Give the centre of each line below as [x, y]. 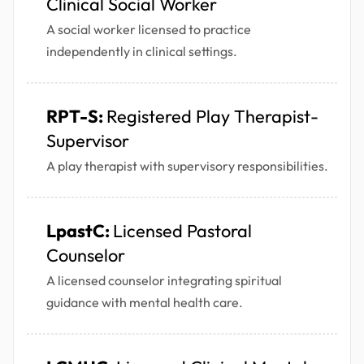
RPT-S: [76, 117]
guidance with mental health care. [145, 303]
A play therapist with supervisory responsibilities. [187, 166]
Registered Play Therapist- [212, 117]
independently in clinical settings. [142, 52]
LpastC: [80, 231]
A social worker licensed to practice [149, 30]
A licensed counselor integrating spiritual [164, 281]
